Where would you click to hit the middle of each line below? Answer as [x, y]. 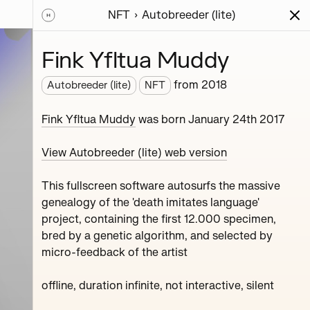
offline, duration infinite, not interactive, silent [158, 286]
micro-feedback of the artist [115, 253]
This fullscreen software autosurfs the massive [161, 186]
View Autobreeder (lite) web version [134, 153]
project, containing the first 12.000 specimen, [159, 219]
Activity [182, 30]
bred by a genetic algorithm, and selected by [157, 236]
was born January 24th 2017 [210, 120]
